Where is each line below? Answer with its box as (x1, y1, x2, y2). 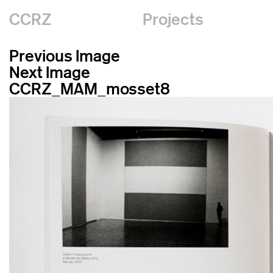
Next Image (9, 62, 90, 82)
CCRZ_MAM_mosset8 (9, 79, 170, 99)
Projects (142, 9, 204, 29)
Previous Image (9, 46, 120, 66)
